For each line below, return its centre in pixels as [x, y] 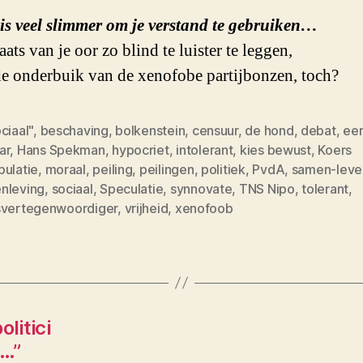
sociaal [72, 188]
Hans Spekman [61, 149]
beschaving [74, 130]
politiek [223, 169]
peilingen [167, 169]
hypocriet [141, 149]
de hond [269, 130]
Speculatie [132, 188]
